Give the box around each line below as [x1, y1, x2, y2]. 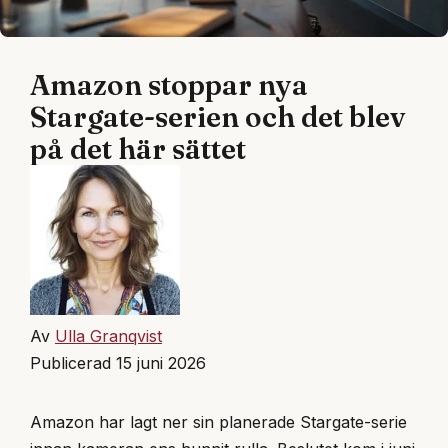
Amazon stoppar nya [30, 68, 308, 103]
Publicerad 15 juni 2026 [30, 353, 206, 374]
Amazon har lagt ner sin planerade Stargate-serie [30, 412, 407, 433]
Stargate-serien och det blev [30, 100, 405, 135]
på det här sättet [30, 132, 246, 167]
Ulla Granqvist [55, 326, 162, 347]
